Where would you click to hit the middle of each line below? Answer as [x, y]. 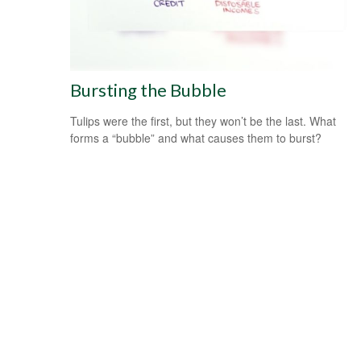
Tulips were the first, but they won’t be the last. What [203, 120]
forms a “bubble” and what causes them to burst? [196, 137]
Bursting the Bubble [148, 89]
